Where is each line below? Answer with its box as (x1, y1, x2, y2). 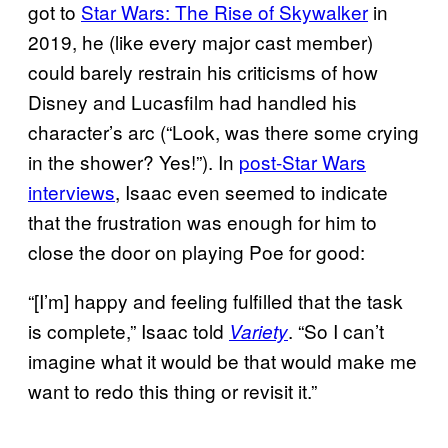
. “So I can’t (288, 316, 384, 344)
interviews (28, 177, 115, 205)
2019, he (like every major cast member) (28, 27, 373, 55)
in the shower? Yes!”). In (28, 147, 239, 175)
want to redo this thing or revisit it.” (28, 376, 317, 404)
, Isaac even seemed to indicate (115, 177, 388, 205)
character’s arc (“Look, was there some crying (28, 117, 419, 145)
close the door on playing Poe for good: (28, 237, 370, 265)
